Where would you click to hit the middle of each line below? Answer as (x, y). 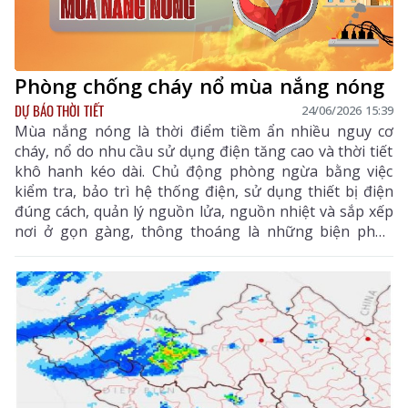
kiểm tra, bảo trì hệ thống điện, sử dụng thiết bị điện (204, 191)
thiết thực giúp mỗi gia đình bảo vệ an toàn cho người (204, 251)
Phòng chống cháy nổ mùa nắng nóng (199, 85)
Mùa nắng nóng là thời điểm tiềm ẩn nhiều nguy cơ (204, 131)
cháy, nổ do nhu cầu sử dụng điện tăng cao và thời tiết (204, 151)
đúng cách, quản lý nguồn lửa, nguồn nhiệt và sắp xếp (204, 211)
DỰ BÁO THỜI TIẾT (59, 110)
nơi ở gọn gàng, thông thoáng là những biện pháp (204, 231)
